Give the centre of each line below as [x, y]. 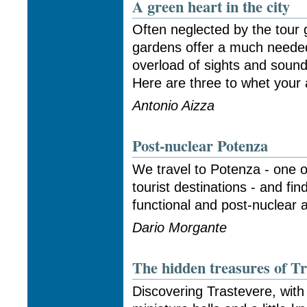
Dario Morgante [180, 227]
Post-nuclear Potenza [200, 146]
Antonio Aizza [174, 105]
